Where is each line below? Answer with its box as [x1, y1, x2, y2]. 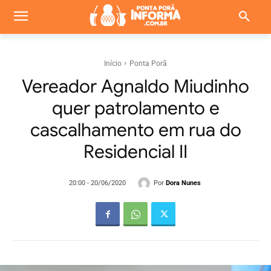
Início [104, 59, 122, 68]
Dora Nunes [165, 179, 201, 188]
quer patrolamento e [51, 97, 220, 120]
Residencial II [83, 140, 188, 163]
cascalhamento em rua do [30, 119, 241, 142]
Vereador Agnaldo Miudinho [22, 75, 249, 98]
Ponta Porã [129, 59, 167, 68]
